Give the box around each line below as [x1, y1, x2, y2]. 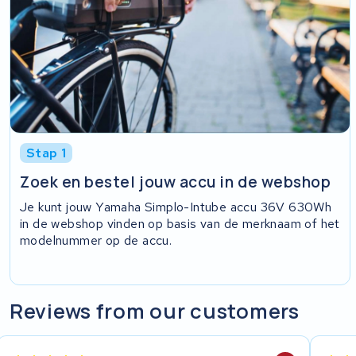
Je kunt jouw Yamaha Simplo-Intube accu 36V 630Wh [20, 198, 332, 215]
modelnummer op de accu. [20, 231, 172, 249]
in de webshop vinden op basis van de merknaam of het [20, 215, 340, 232]
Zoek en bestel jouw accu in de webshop [20, 172, 331, 193]
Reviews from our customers [10, 296, 300, 325]
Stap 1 [26, 144, 67, 161]
